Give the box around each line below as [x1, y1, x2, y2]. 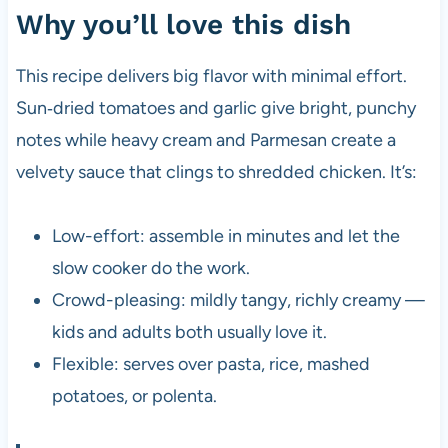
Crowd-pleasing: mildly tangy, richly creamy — [51, 289, 425, 312]
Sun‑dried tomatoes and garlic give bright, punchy [15, 97, 416, 120]
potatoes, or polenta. [51, 385, 217, 408]
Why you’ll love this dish [15, 8, 351, 42]
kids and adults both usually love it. [51, 321, 327, 344]
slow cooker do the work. [51, 257, 250, 280]
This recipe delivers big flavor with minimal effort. [15, 65, 407, 88]
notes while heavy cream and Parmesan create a [15, 129, 396, 152]
